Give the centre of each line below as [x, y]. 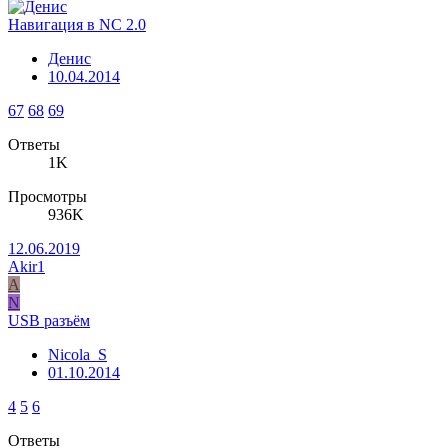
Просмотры [47, 197]
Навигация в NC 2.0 [77, 25]
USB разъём [49, 321]
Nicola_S [77, 355]
